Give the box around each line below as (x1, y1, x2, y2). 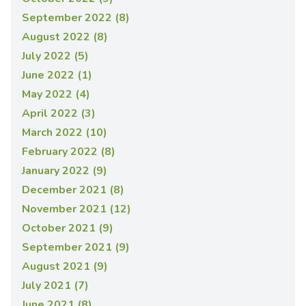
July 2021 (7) (22, 277, 89, 293)
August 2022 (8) (22, 29, 108, 44)
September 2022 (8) (22, 10, 130, 25)
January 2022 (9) (22, 163, 107, 178)
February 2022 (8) (22, 143, 115, 159)
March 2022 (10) (22, 124, 107, 140)
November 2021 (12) (22, 201, 131, 217)
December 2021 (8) (22, 182, 124, 197)
